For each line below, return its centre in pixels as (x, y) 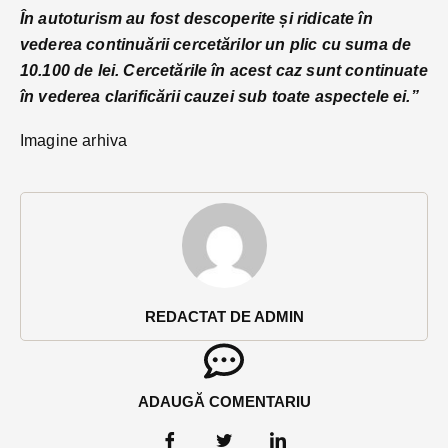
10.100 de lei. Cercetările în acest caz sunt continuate (224, 71)
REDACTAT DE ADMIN (224, 317)
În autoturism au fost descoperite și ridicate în (196, 19)
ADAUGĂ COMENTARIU (224, 402)
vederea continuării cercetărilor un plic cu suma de (216, 45)
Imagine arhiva (74, 141)
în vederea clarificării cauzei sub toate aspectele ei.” (219, 97)
